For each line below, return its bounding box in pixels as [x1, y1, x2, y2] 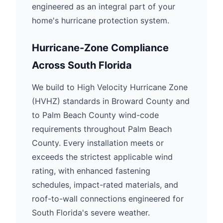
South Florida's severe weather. [32, 208, 150, 218]
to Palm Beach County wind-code [32, 110, 159, 120]
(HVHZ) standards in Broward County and [32, 96, 190, 106]
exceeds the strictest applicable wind [32, 152, 173, 162]
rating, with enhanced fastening [32, 166, 150, 176]
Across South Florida [32, 59, 132, 71]
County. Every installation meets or [32, 138, 164, 148]
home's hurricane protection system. [32, 15, 169, 25]
